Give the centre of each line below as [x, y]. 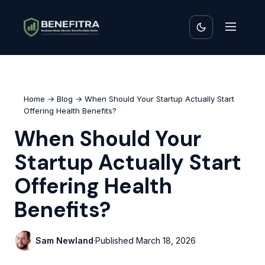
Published [116, 240]
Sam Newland [64, 240]
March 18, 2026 [166, 240]
